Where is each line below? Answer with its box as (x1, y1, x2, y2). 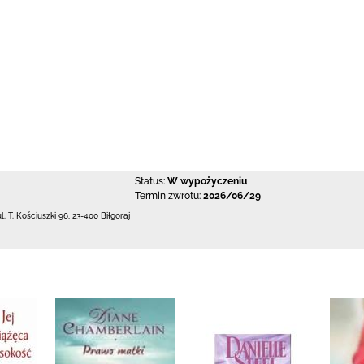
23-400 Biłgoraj (72, 211, 130, 220)
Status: (134, 175, 165, 187)
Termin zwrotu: (134, 190, 201, 201)
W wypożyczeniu (167, 175, 247, 187)
